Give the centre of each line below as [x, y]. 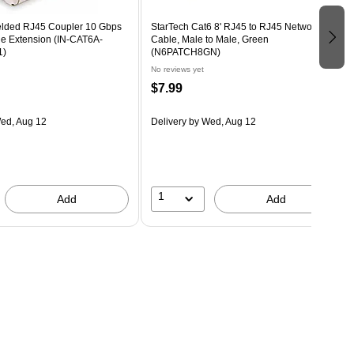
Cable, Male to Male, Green [209, 39]
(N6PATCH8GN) [185, 52]
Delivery [168, 121]
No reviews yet [177, 69]
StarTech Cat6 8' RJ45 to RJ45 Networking [242, 26]
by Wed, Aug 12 [221, 121]
